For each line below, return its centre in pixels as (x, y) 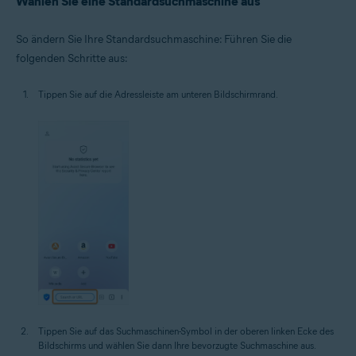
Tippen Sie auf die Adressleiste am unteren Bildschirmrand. (158, 95)
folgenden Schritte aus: (72, 59)
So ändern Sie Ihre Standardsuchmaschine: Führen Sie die (154, 40)
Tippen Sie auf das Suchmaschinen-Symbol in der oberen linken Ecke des (186, 331)
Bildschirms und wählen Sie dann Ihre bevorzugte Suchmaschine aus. (177, 345)
